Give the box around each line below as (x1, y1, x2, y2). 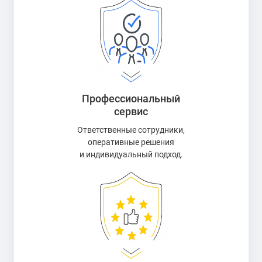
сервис (114, 105, 148, 118)
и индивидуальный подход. (79, 149, 183, 160)
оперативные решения (88, 137, 174, 147)
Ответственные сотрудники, (77, 125, 185, 135)
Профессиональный (82, 92, 180, 105)
